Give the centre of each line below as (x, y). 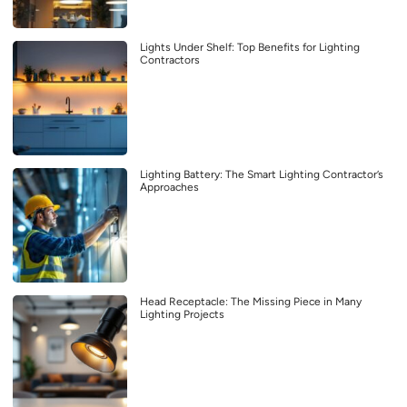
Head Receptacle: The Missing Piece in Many (251, 301)
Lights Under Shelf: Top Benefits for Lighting (250, 47)
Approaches (169, 187)
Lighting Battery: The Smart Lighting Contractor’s (262, 174)
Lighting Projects (182, 314)
